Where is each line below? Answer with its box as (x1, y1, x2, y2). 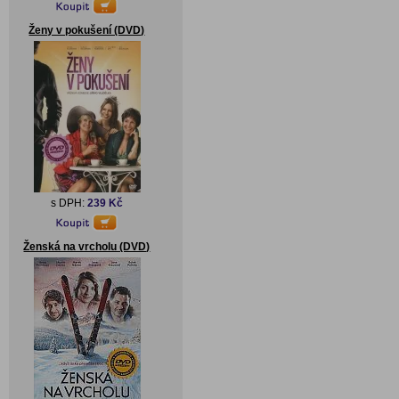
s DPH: (51, 197, 87, 209)
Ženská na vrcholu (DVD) (23, 240, 151, 253)
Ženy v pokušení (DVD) (28, 24, 145, 37)
